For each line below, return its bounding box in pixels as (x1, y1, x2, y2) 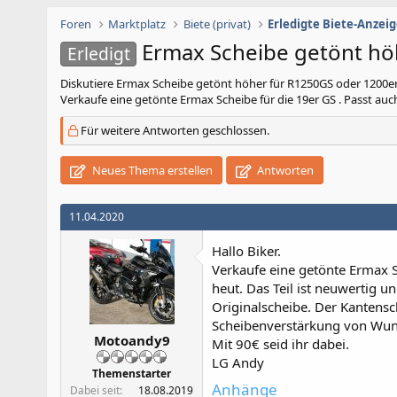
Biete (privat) (183, 16, 251, 32)
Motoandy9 (93, 331, 170, 349)
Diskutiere (60, 75, 116, 91)
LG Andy (212, 354, 264, 371)
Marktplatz (108, 16, 167, 32)
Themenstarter (92, 365, 171, 381)
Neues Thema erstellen (89, 162, 213, 178)
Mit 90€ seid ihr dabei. (212, 335, 349, 353)
